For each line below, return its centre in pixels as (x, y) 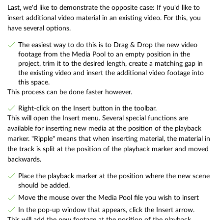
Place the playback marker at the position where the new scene (114, 176)
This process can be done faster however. (70, 92)
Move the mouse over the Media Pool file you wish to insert (108, 197)
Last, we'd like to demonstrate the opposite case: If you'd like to (104, 8)
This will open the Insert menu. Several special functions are (98, 118)
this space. (34, 82)
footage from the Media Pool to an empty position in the (104, 54)
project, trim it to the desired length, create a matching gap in (110, 63)
